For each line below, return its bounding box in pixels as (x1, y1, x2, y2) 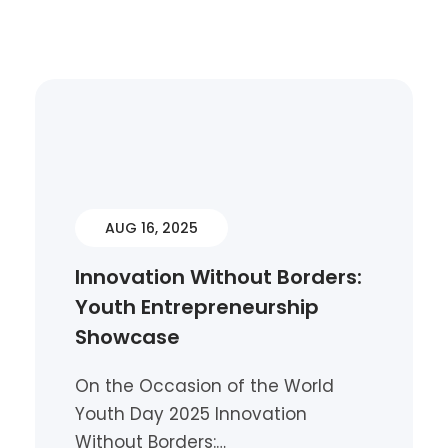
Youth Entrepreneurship (75, 293, 319, 321)
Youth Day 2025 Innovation (75, 402, 307, 426)
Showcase (75, 323, 180, 351)
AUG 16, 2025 (105, 218, 198, 238)
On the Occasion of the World (75, 374, 334, 398)
